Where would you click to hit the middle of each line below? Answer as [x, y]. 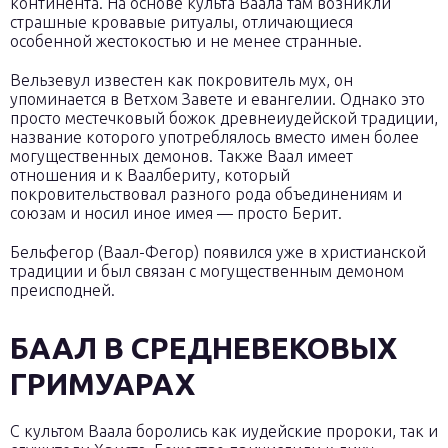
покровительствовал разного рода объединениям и [206, 194]
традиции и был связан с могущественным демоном [207, 271]
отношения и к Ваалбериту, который [150, 175]
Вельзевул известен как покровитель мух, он [181, 80]
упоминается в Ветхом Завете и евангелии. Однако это [217, 99]
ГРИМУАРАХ [102, 384]
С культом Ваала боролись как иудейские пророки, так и [224, 431]
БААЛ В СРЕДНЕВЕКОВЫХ [203, 348]
